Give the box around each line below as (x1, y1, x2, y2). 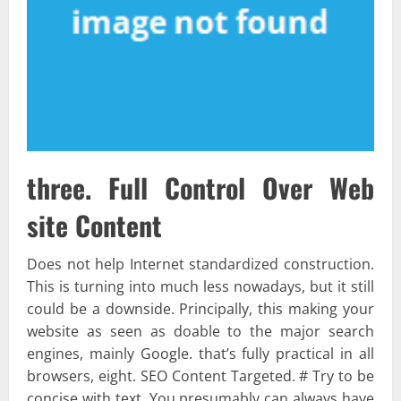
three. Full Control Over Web (27, 166, 374, 208)
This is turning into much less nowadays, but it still (27, 276, 374, 296)
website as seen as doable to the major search (27, 320, 374, 341)
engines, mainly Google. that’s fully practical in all (27, 343, 374, 363)
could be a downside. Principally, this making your (27, 298, 374, 319)
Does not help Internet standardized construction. (27, 253, 374, 274)
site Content (27, 204, 162, 245)
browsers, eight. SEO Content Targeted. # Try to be (27, 365, 374, 386)
